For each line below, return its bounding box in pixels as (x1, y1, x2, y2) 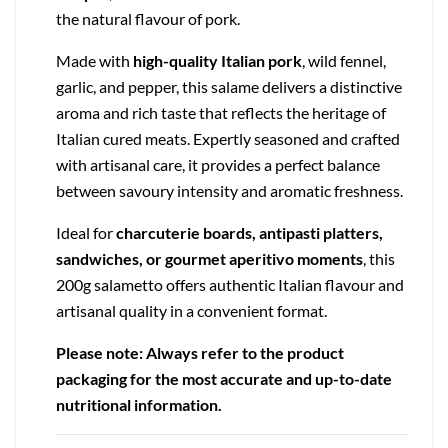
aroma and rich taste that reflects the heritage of (56, 103, 386, 123)
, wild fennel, (302, 51, 386, 71)
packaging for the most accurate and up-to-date (56, 369, 392, 389)
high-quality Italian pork (133, 51, 302, 71)
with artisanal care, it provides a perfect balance (56, 155, 380, 175)
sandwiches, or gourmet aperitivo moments (56, 249, 363, 269)
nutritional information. (56, 395, 222, 415)
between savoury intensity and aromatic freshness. (56, 181, 403, 201)
